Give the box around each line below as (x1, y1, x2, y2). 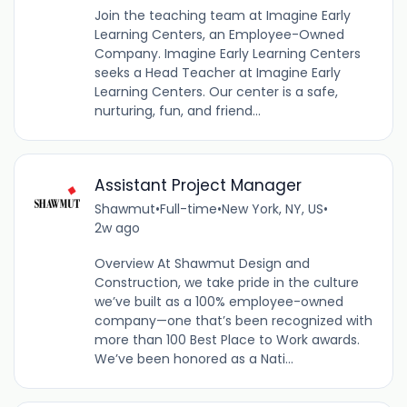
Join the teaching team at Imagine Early (94, 5, 351, 25)
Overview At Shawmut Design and (94, 253, 310, 273)
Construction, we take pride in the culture (94, 273, 359, 292)
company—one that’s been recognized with (94, 311, 372, 330)
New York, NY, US (221, 199, 323, 218)
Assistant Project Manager (94, 174, 302, 196)
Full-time (159, 199, 217, 218)
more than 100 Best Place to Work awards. (94, 330, 360, 349)
